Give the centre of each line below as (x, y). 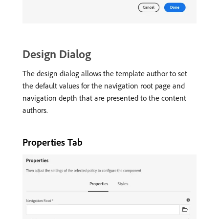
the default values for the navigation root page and (104, 85)
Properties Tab (53, 142)
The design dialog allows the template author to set (105, 73)
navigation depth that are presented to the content (104, 98)
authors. (35, 110)
